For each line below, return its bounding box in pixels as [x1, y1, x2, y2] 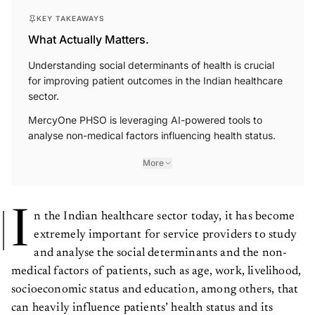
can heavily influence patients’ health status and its [11, 297, 274, 309]
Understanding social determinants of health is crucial [28, 53, 274, 66]
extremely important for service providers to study [34, 224, 297, 236]
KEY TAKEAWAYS [37, 8, 105, 18]
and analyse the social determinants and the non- [34, 242, 288, 255]
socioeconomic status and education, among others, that [11, 278, 299, 291]
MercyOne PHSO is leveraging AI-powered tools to [28, 108, 262, 121]
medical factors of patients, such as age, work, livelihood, [11, 260, 302, 273]
